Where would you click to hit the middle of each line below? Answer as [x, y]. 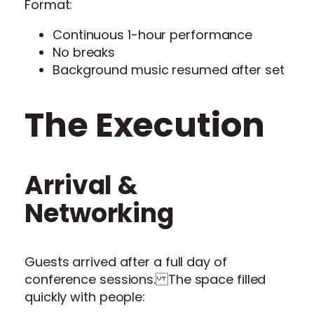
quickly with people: [85, 297]
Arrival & [82, 186]
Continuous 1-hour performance [153, 34]
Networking [100, 214]
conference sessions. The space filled [145, 280]
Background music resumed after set [169, 69]
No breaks [84, 52]
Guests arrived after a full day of [126, 262]
